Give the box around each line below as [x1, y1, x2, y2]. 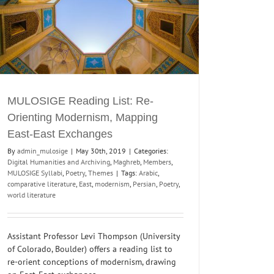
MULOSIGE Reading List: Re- [7, 94, 154, 107]
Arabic [139, 168, 158, 177]
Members [143, 157, 171, 166]
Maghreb [113, 157, 140, 166]
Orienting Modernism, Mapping [7, 111, 158, 124]
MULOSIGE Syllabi [7, 168, 62, 177]
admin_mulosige [17, 146, 68, 155]
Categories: [134, 146, 168, 155]
